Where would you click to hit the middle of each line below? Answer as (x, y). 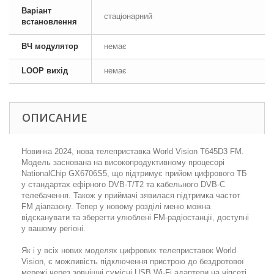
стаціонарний (128, 16)
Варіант (36, 11)
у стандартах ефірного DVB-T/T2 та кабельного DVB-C (123, 184)
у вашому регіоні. (54, 228)
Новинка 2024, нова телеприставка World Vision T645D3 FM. (133, 151)
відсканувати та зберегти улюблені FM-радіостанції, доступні (135, 217)
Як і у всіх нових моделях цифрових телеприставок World (129, 250)
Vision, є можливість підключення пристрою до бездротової (133, 261)
